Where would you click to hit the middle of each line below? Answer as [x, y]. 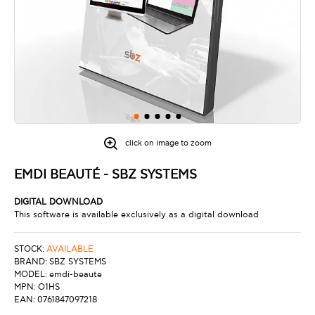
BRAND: [31, 262]
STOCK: [29, 249]
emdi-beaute [76, 275]
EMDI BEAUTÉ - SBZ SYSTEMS [105, 175]
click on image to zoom [169, 143]
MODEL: [31, 275]
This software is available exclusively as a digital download [136, 215]
